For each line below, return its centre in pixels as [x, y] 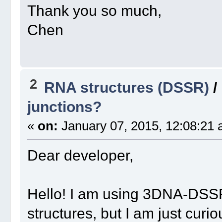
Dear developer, [80, 155]
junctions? [64, 106]
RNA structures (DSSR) [126, 87]
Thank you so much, [94, 11]
